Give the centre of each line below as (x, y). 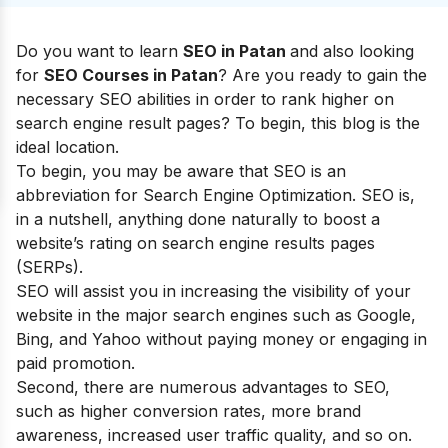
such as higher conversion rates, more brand (188, 411)
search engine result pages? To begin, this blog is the (218, 123)
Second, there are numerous (129, 387)
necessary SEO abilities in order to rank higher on (205, 99)
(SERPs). (49, 267)
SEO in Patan (236, 51)
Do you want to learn (99, 51)
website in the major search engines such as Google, (216, 315)
